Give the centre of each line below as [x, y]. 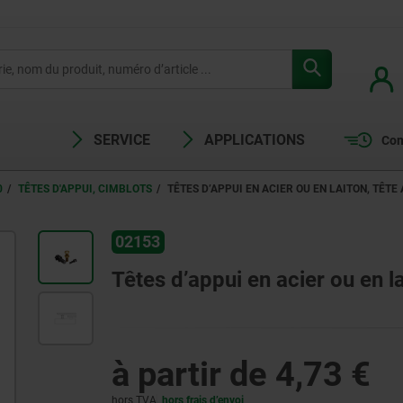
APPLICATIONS [255, 140]
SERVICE [122, 140]
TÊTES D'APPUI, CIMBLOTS [85, 189]
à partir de [193, 375]
